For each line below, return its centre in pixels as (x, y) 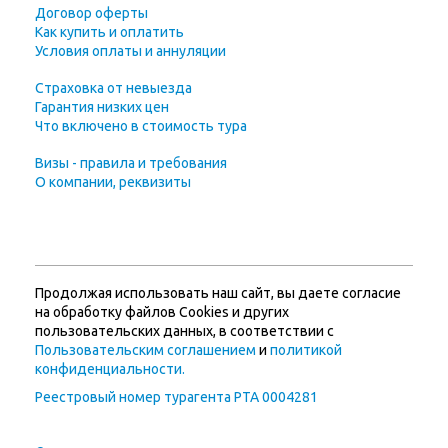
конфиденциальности (108, 369)
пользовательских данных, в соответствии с (184, 331)
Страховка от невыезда (113, 88)
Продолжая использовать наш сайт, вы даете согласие (218, 293)
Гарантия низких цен (102, 107)
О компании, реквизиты (113, 182)
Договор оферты (91, 13)
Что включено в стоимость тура (141, 126)
